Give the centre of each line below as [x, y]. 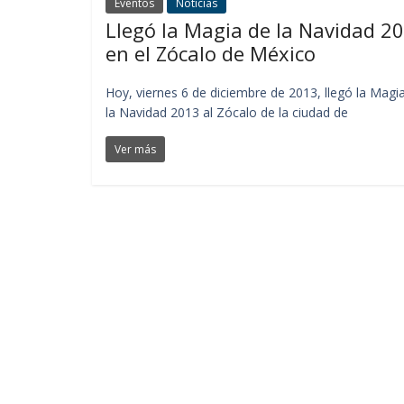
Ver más [135, 149]
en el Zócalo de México [211, 53]
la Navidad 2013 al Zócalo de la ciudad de [227, 112]
